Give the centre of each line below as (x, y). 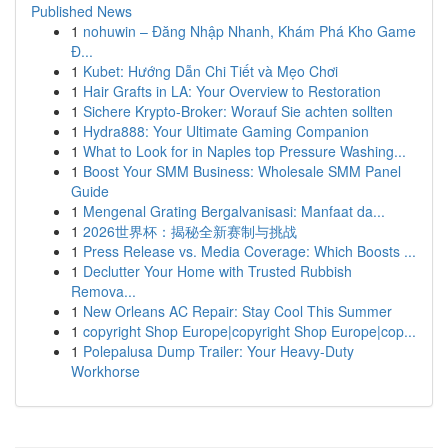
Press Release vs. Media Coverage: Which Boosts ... (249, 251)
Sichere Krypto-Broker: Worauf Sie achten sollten (238, 111)
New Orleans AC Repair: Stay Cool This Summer (237, 311)
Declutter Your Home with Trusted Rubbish (217, 271)
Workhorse (105, 371)
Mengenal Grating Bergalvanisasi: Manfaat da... (234, 211)
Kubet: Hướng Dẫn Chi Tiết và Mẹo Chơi (210, 71)
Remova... (103, 291)
